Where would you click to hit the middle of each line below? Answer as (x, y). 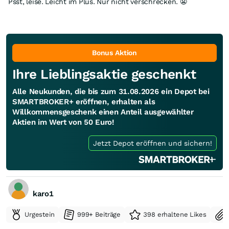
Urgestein (40, 214)
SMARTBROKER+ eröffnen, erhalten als (84, 101)
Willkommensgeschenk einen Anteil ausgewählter (103, 112)
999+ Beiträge (99, 214)
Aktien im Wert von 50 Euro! (63, 122)
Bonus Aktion (114, 52)
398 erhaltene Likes (175, 214)
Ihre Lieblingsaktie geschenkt (104, 74)
